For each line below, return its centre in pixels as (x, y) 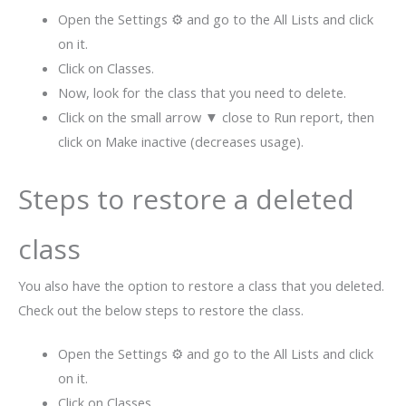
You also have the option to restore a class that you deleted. (201, 285)
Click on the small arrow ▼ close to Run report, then (216, 116)
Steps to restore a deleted (186, 198)
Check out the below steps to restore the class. (161, 309)
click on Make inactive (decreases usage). (180, 141)
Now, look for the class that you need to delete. (202, 92)
